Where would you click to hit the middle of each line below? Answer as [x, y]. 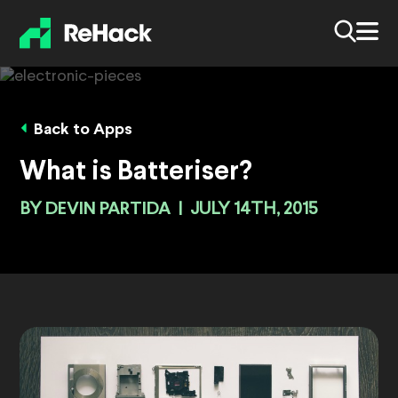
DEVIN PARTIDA [108, 210]
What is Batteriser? [136, 173]
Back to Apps [83, 131]
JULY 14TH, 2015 [254, 210]
